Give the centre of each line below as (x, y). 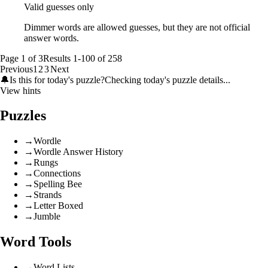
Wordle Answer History (78, 152)
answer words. (51, 38)
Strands (48, 195)
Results (58, 58)
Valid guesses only (59, 7)
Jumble (47, 217)
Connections (57, 173)
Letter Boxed (58, 206)
